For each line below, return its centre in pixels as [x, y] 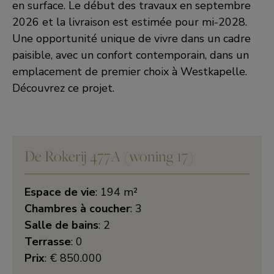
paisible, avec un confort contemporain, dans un [131, 55]
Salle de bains [61, 225]
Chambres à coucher [77, 209]
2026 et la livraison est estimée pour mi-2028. [130, 22]
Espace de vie [60, 192]
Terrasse [48, 242]
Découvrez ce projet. [63, 88]
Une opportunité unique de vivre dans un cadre [131, 39]
